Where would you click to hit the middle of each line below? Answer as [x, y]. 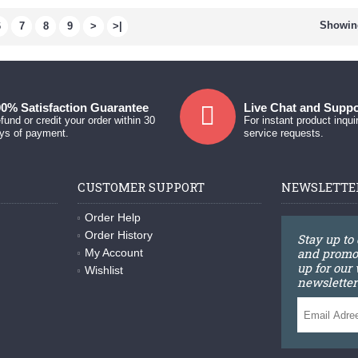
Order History [118, 235]
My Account [113, 253]
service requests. [283, 133]
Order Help [112, 218]
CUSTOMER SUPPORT [141, 187]
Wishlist [103, 270]
